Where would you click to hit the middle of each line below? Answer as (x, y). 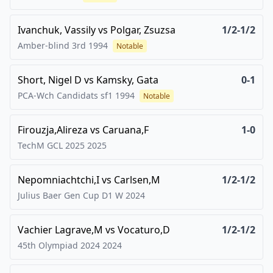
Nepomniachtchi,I (58, 180)
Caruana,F (126, 130)
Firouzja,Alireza (53, 130)
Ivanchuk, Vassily (57, 30)
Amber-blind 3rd (52, 45)
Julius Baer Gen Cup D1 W (70, 195)
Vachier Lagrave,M (60, 230)
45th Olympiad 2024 (59, 245)
